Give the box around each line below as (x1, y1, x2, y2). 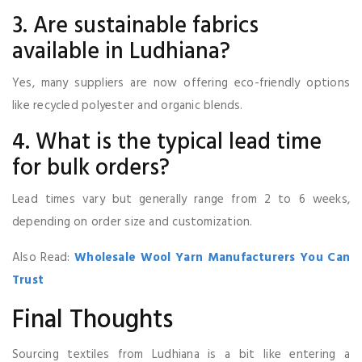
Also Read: (12, 247, 75, 267)
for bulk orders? (12, 149, 170, 187)
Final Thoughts (12, 299, 173, 341)
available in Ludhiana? (12, 33, 230, 70)
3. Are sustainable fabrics (12, 7, 259, 44)
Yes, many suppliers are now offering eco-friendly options (12, 73, 350, 93)
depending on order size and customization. (12, 212, 253, 232)
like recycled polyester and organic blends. (12, 95, 243, 116)
